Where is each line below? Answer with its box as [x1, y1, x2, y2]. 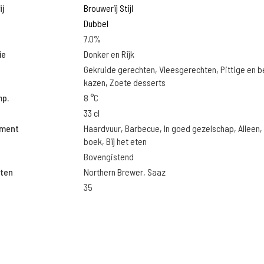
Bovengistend [83, 151, 134, 162]
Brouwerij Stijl [83, 2, 133, 14]
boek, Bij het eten [83, 136, 147, 147]
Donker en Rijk [83, 48, 134, 60]
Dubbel [83, 18, 108, 29]
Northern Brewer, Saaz [83, 166, 166, 177]
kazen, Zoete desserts [83, 77, 166, 88]
